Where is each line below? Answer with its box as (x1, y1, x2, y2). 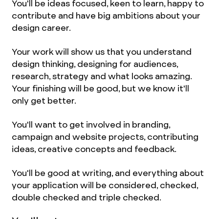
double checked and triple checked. (12, 192, 161, 203)
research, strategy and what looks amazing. (12, 70, 192, 82)
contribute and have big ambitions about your (12, 10, 200, 21)
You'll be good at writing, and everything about (12, 167, 204, 178)
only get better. (12, 95, 76, 106)
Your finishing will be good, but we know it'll (12, 83, 189, 94)
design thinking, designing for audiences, (12, 58, 178, 69)
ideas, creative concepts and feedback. (12, 143, 176, 154)
